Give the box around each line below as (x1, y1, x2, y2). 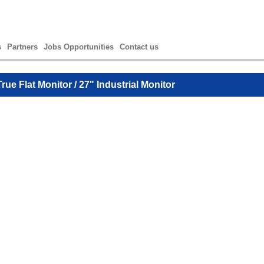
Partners (7, 42, 38, 51)
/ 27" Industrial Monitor (72, 80, 175, 90)
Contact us (120, 42, 159, 51)
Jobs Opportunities (44, 42, 114, 51)
